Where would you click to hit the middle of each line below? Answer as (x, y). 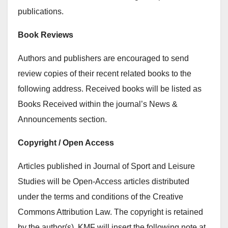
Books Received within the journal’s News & (98, 104)
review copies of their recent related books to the (105, 74)
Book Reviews (46, 35)
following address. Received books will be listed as (110, 89)
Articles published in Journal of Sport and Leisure (106, 166)
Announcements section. (62, 119)
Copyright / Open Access (66, 143)
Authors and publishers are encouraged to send (103, 58)
